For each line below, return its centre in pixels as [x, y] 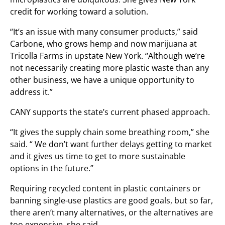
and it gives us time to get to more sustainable [98, 156]
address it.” [31, 92]
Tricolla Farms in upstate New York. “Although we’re [107, 56]
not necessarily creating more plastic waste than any [109, 68]
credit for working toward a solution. [79, 12]
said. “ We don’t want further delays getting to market [111, 144]
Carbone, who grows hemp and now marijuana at [103, 44]
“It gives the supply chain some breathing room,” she [110, 132]
